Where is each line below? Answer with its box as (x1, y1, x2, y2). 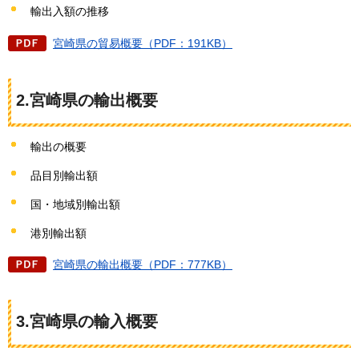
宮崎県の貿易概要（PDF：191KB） (53, 37, 232, 50)
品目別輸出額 (30, 168, 98, 182)
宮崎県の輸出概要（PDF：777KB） (53, 258, 232, 272)
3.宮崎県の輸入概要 (16, 313, 158, 331)
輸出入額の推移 (30, 5, 109, 18)
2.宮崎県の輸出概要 (16, 91, 158, 110)
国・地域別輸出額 (30, 197, 120, 211)
